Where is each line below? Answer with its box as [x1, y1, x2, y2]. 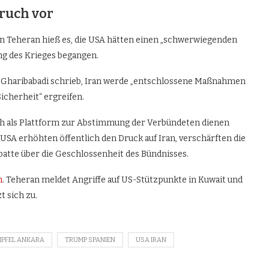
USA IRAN [136, 235, 166, 244]
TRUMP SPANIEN [65, 235, 115, 244]
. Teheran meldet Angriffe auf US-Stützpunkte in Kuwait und [2, 174, 243, 185]
